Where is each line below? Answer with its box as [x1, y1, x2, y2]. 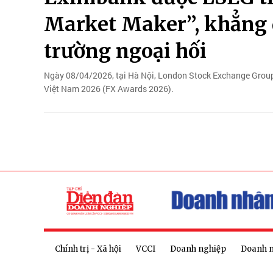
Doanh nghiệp [170, 244, 226, 255]
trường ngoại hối [44, 39, 207, 64]
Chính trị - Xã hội [55, 244, 121, 255]
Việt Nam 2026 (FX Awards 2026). [44, 83, 174, 95]
